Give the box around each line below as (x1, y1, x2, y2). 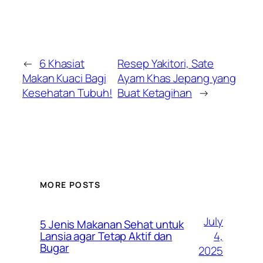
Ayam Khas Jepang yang (117, 70, 237, 86)
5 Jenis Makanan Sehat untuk (40, 217, 184, 232)
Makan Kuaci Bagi (22, 70, 106, 86)
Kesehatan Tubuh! (22, 85, 113, 101)
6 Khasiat (39, 56, 85, 72)
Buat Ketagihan (117, 85, 192, 101)
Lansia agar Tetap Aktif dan (40, 228, 173, 244)
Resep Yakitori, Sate (117, 56, 214, 72)
